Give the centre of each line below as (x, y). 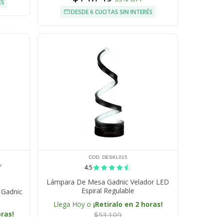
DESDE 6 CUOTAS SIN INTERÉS (112, 12)
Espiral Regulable (108, 191)
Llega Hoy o (73, 204)
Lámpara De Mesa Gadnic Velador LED (108, 182)
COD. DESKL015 (108, 157)
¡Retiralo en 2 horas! (128, 204)
